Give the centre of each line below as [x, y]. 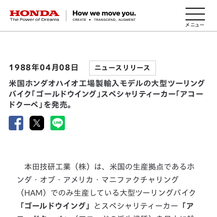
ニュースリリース [122, 68]
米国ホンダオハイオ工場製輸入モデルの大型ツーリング [107, 83]
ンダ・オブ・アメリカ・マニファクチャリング [98, 180]
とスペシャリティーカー [136, 206]
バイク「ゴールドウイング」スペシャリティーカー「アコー [106, 94]
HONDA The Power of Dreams [70, 13]
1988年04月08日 [45, 67]
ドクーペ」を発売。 [40, 105]
